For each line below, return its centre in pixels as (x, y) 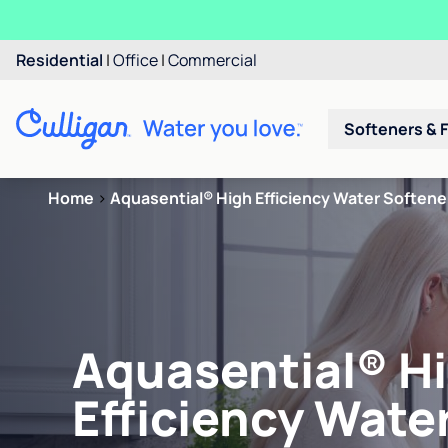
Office (135, 60)
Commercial (212, 60)
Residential (59, 60)
